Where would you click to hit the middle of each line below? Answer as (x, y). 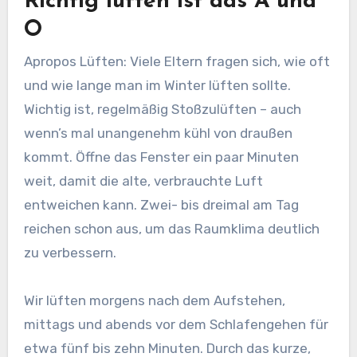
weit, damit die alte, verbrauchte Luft (143, 180)
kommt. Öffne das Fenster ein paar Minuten (161, 157)
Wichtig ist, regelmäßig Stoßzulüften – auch (162, 109)
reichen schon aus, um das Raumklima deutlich (171, 228)
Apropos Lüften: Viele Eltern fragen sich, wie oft (177, 61)
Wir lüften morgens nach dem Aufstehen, (154, 300)
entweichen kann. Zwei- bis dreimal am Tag (161, 204)
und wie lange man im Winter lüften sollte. (157, 85)
